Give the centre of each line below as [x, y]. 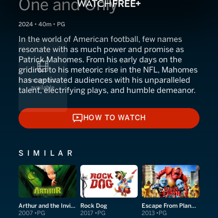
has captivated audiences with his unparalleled [104, 80]
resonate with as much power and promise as [101, 49]
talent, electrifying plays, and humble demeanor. [107, 90]
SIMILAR [47, 153]
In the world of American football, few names [100, 39]
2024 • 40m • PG [42, 24]
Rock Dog [93, 205]
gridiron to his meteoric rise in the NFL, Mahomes [108, 70]
